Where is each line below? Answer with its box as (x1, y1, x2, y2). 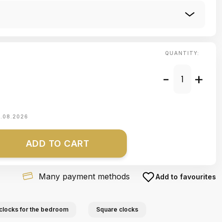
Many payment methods (38, 171, 130, 182)
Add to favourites (156, 172, 216, 181)
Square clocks (96, 206, 138, 214)
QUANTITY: (165, 50, 199, 56)
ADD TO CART (25, 138, 90, 149)
